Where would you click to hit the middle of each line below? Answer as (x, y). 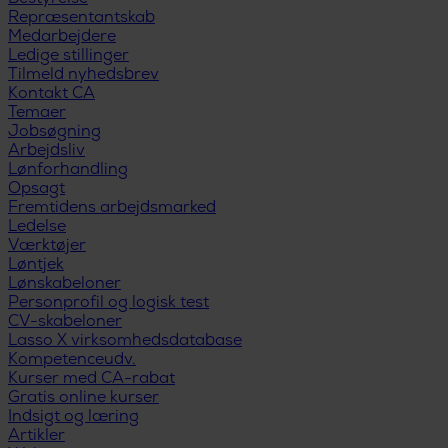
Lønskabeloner (64, 285)
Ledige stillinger (68, 57)
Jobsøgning (54, 133)
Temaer (37, 114)
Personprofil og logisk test (108, 304)
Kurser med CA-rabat (91, 380)
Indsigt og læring (73, 418)
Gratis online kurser (83, 399)
